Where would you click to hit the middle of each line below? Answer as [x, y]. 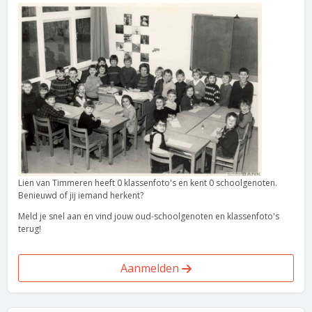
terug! [30, 229]
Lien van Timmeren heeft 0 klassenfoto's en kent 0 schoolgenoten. [148, 183]
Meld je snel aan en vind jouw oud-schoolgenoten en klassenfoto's [149, 216]
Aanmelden [151, 268]
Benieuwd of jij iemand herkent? [81, 195]
